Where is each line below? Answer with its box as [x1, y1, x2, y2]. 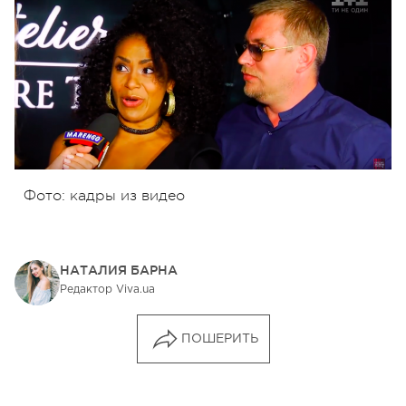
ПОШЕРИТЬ [180, 333, 258, 344]
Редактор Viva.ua [60, 284, 155, 295]
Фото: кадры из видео [24, 187, 189, 204]
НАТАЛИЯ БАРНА [60, 262, 178, 277]
